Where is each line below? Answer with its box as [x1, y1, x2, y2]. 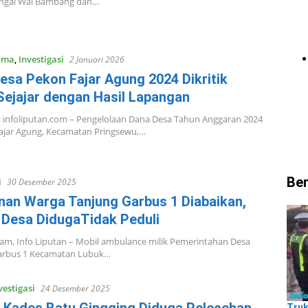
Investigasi [18, 52, 64, 65]
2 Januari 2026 [69, 53, 124, 65]
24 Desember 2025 [40, 283, 110, 295]
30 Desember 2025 [6, 176, 76, 188]
